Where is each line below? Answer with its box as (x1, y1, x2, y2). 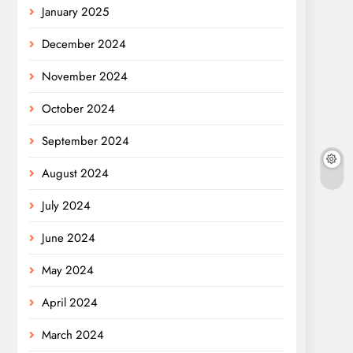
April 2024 (42, 294, 98, 312)
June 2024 (42, 229, 95, 247)
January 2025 (42, 3, 109, 21)
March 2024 (42, 326, 104, 344)
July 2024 (42, 197, 91, 215)
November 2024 (42, 68, 128, 86)
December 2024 (42, 35, 126, 54)
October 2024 (42, 100, 115, 118)
